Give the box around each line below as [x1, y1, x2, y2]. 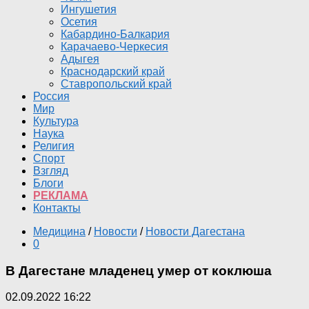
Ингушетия [61, 3, 117, 15]
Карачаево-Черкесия [61, 41, 168, 52]
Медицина [33, 226, 86, 237]
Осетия [61, 16, 97, 28]
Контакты [33, 202, 81, 214]
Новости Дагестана [146, 226, 245, 237]
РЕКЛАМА [33, 190, 88, 201]
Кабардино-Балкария [61, 28, 170, 40]
